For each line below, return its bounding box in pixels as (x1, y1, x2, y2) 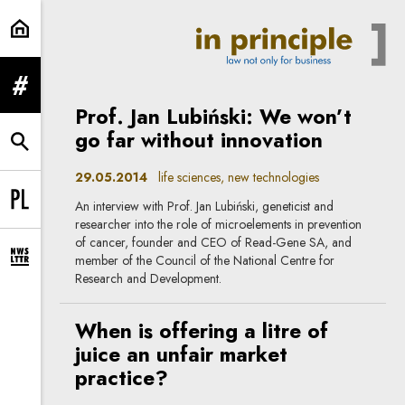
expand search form (18, 140, 124, 159)
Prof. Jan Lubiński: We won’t (75, 102, 353, 133)
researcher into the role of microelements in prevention (75, 214, 363, 233)
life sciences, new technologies (147, 167, 320, 186)
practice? (75, 363, 169, 393)
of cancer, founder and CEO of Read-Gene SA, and (75, 232, 353, 251)
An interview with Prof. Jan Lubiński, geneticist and (75, 196, 334, 215)
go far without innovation (75, 126, 324, 156)
